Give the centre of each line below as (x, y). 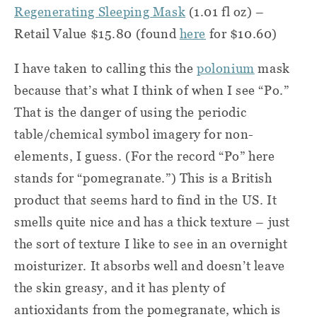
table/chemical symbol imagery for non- (134, 134)
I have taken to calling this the (106, 68)
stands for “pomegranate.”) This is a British (143, 178)
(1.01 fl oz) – (225, 11)
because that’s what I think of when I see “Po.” (152, 90)
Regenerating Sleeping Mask (100, 11)
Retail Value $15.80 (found (97, 33)
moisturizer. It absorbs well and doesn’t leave (150, 265)
